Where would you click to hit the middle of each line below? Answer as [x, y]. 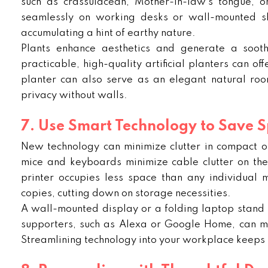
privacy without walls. [74, 95]
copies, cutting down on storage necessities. [126, 193]
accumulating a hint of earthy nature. [108, 33]
